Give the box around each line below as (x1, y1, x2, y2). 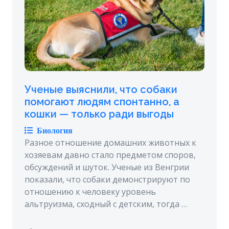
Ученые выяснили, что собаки (25, 83, 177, 96)
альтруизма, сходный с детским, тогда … (25, 198, 187, 210)
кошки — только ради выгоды (25, 108, 174, 121)
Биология (33, 126, 73, 135)
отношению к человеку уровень (25, 186, 156, 198)
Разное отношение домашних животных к (25, 137, 196, 149)
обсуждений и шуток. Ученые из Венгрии (25, 162, 189, 173)
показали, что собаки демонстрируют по (25, 174, 190, 186)
